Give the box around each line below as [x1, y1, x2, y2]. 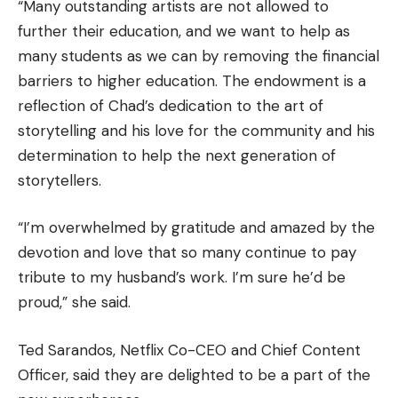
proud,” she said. [18, 292, 131, 312]
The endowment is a [222, 70, 366, 91]
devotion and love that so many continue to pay [18, 243, 356, 262]
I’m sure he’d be [232, 267, 346, 287]
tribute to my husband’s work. [18, 267, 227, 287]
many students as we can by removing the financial [18, 45, 379, 66]
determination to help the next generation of [18, 145, 336, 165]
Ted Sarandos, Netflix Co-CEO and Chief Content [18, 339, 361, 360]
